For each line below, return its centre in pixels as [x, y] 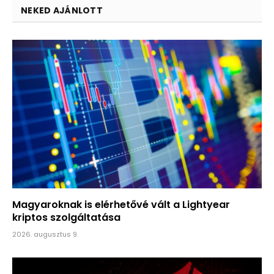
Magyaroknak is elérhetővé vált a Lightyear [121, 204]
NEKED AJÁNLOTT [62, 11]
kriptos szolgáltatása [66, 217]
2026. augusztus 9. [45, 234]
